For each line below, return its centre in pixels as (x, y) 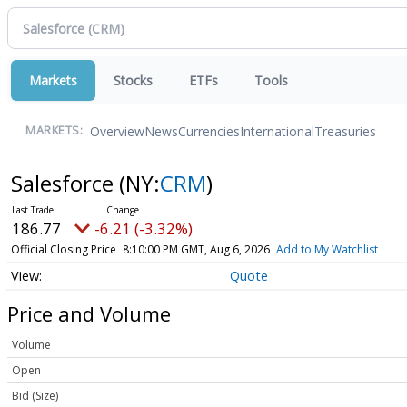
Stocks (133, 80)
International (277, 131)
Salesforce (65, 183)
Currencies (209, 131)
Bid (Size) (35, 396)
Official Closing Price (63, 249)
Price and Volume (89, 313)
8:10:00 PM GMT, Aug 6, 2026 (196, 249)
